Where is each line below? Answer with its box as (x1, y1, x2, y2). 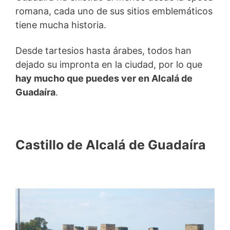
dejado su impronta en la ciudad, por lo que (15, 59, 202, 70)
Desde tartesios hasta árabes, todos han (15, 45, 191, 56)
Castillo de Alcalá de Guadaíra (15, 137, 206, 152)
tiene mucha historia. (15, 19, 106, 30)
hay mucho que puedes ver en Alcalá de (15, 72, 193, 84)
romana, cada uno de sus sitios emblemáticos (15, 5, 213, 16)
